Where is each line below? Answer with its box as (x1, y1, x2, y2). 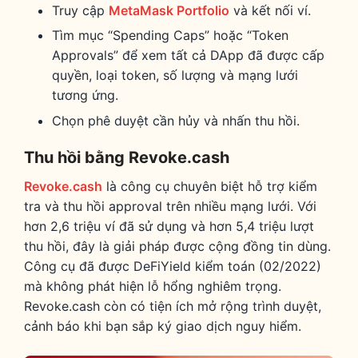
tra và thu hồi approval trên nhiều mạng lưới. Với (24, 197, 316, 214)
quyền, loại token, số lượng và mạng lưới (52, 67, 299, 84)
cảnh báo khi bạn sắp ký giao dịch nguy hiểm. (24, 317, 301, 334)
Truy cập (52, 2, 109, 18)
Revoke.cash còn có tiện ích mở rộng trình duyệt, (24, 297, 321, 314)
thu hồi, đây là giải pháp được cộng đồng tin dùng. (24, 237, 331, 254)
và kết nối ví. (229, 2, 312, 18)
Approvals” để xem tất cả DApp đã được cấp (52, 47, 325, 64)
